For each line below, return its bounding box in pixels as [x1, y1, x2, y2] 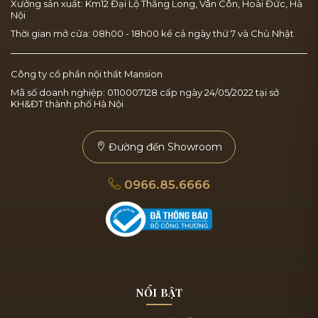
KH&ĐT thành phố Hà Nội [11, 98, 124, 110]
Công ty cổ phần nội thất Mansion [11, 68, 163, 80]
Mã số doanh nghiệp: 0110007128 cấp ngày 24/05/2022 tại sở [11, 87, 279, 99]
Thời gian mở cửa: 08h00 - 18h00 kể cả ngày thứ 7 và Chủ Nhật [11, 28, 294, 40]
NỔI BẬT [135, 285, 183, 300]
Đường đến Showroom [106, 141, 222, 154]
